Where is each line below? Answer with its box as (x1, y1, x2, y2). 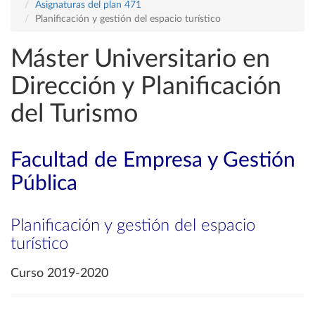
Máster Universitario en (11, 46, 270, 72)
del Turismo (11, 101, 138, 127)
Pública (11, 173, 77, 194)
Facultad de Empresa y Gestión (11, 150, 295, 171)
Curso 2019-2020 (11, 267, 108, 280)
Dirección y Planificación (11, 74, 281, 99)
